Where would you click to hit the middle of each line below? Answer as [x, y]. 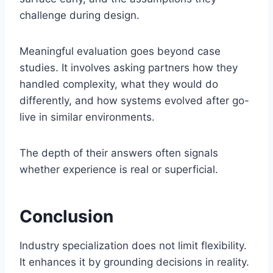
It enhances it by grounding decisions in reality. [134, 262]
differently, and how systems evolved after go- [134, 100]
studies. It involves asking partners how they [129, 67]
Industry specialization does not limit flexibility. [133, 245]
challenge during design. [80, 15]
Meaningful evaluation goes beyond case [120, 51]
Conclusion [66, 216]
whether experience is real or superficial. [119, 169]
